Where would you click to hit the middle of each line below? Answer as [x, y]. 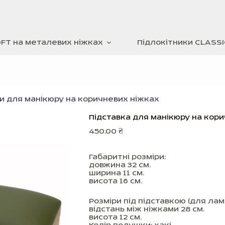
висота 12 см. [115, 217]
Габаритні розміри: [127, 157]
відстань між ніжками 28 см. [146, 209]
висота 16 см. [115, 181]
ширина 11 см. [116, 173]
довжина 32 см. [120, 165]
